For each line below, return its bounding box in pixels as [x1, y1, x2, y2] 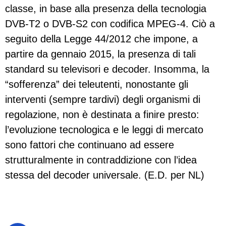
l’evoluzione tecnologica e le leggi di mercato [5, 124, 203, 136]
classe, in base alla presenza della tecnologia [5, 3, 206, 15]
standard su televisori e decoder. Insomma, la [5, 64, 209, 75]
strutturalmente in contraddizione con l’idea [5, 154, 197, 166]
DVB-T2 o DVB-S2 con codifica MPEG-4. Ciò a [5, 18, 215, 30]
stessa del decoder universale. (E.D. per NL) [5, 169, 204, 181]
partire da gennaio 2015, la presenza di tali [5, 48, 196, 60]
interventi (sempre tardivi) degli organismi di [5, 94, 200, 105]
